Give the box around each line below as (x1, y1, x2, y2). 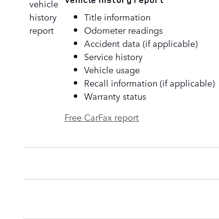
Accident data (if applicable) (84, 36, 197, 49)
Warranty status (84, 89, 146, 102)
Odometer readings (84, 23, 163, 36)
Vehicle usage (84, 63, 140, 76)
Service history (84, 49, 143, 63)
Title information (84, 10, 151, 23)
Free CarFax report (65, 110, 139, 123)
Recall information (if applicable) (84, 76, 215, 89)
